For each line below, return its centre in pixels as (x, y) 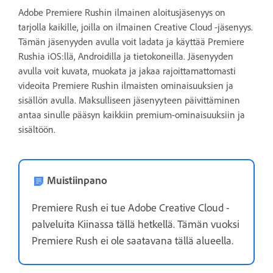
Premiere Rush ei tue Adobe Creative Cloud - (131, 208)
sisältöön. (37, 129)
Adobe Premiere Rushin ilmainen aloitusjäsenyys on (122, 12)
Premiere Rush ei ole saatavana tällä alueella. (133, 241)
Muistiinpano (77, 180)
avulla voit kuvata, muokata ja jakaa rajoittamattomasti (127, 71)
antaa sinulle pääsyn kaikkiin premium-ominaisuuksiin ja (132, 115)
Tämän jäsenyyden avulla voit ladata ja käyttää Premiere (131, 42)
